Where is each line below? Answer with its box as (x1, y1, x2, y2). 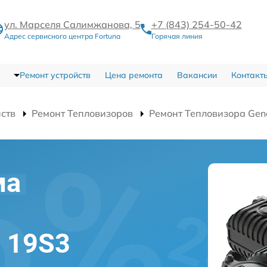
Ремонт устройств (19, 70, 91, 80)
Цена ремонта (104, 70, 163, 80)
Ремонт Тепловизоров (32, 107, 133, 119)
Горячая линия (151, 32, 203, 41)
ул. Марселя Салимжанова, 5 (4, 18, 141, 30)
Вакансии (176, 70, 217, 80)
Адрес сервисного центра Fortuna (4, 32, 120, 41)
